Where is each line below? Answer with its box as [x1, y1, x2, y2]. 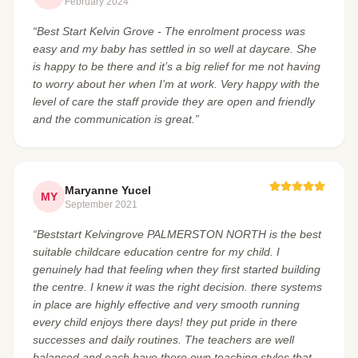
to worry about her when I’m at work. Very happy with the [33, 77, 320, 90]
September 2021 [65, 198, 137, 210]
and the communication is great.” [33, 112, 199, 125]
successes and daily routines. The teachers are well [33, 332, 294, 346]
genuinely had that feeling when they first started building [33, 262, 320, 276]
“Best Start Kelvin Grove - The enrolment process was [33, 24, 305, 38]
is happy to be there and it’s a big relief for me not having [33, 59, 320, 73]
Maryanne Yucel [65, 183, 151, 197]
